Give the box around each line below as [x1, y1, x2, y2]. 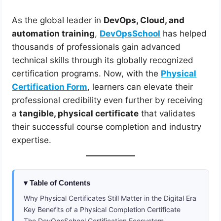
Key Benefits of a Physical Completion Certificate [24, 205, 181, 214]
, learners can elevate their [87, 82, 193, 92]
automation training [12, 29, 95, 39]
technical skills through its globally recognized [12, 55, 194, 66]
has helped [160, 29, 207, 39]
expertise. [12, 135, 52, 146]
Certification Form [12, 82, 88, 92]
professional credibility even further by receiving [12, 95, 203, 106]
